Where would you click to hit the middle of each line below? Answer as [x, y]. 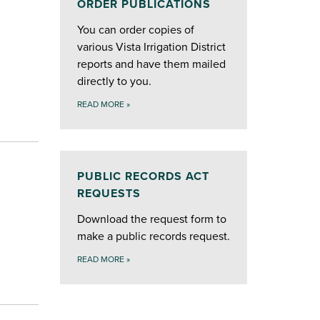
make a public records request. [153, 236]
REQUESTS [109, 193]
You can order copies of [135, 30]
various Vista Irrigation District [151, 47]
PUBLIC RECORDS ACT [143, 176]
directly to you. [114, 81]
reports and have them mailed [151, 64]
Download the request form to [151, 219]
